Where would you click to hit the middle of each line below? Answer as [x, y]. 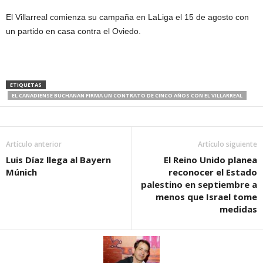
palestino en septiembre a [199, 184]
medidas [238, 209]
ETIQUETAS [26, 85]
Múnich [21, 172]
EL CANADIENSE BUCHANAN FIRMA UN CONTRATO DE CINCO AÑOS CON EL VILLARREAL [127, 95]
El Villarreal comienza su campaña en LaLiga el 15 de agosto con [127, 17]
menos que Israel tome [206, 196]
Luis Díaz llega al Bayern [58, 159]
